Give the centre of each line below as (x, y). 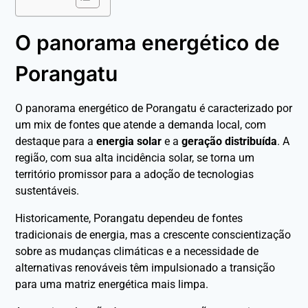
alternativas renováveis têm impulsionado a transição (145, 267)
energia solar (129, 141)
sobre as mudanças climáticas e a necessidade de (137, 251)
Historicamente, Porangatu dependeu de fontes (129, 218)
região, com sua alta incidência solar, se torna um (135, 157)
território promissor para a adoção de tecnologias (135, 174)
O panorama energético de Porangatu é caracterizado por (154, 108)
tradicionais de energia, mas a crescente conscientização (153, 234)
